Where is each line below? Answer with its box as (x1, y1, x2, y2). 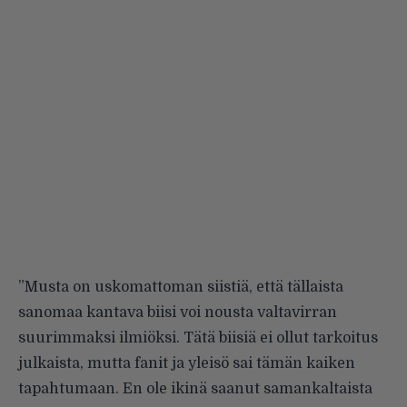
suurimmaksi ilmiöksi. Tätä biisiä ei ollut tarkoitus (18, 329, 378, 346)
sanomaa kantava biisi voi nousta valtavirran (18, 303, 337, 321)
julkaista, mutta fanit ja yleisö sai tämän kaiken (18, 354, 355, 372)
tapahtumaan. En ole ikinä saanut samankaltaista (18, 380, 372, 397)
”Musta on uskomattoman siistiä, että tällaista (18, 278, 343, 295)
